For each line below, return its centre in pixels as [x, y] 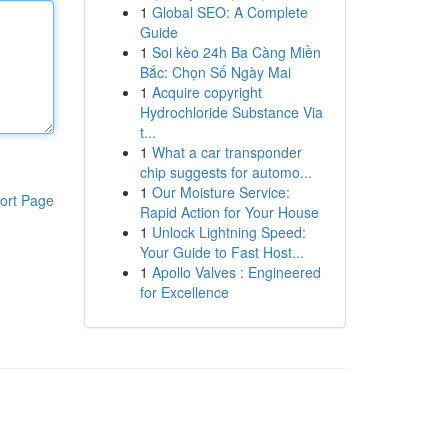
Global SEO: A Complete [229, 12]
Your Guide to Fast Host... [221, 252]
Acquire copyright [206, 92]
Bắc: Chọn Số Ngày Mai [215, 72]
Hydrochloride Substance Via [231, 112]
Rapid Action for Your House [229, 212]
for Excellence [184, 292]
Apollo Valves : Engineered [236, 272]
